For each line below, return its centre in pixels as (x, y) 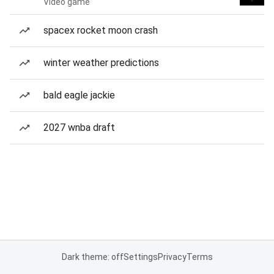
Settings (140, 257)
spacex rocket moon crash (101, 30)
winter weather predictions (101, 63)
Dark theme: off (92, 257)
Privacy (172, 257)
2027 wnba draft (79, 128)
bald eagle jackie (79, 95)
